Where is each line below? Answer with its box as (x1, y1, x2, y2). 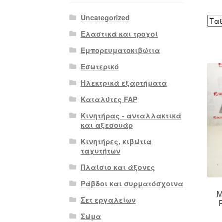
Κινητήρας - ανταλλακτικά (80, 110, 181, 120)
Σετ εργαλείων (80, 194, 136, 205)
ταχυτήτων (80, 145, 120, 156)
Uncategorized (80, 12, 130, 22)
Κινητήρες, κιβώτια (80, 136, 152, 146)
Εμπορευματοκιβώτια (80, 45, 160, 55)
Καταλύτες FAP (80, 94, 137, 104)
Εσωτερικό (80, 61, 119, 71)
